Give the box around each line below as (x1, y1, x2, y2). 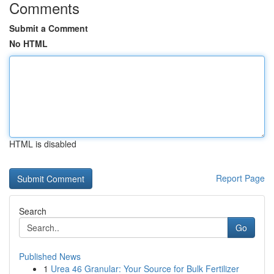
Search (19, 205, 46, 217)
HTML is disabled (9, 138, 76, 150)
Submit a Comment (9, 22, 88, 34)
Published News (19, 250, 81, 262)
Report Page (216, 172, 265, 184)
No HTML (9, 37, 48, 50)
